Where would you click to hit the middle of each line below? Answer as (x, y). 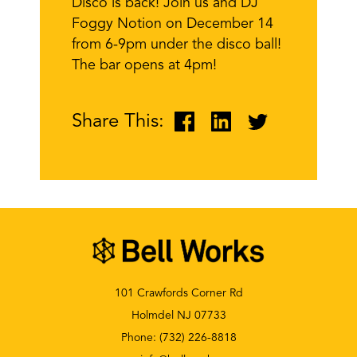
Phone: (140, 337)
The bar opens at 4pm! (144, 65)
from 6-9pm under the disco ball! (177, 45)
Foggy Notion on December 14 (173, 24)
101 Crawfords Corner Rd (178, 293)
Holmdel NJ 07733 (178, 315)
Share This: (118, 122)
